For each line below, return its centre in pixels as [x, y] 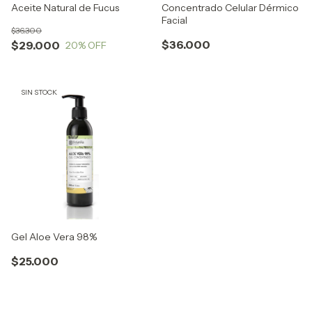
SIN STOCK [39, 93]
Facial [174, 21]
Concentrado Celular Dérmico [230, 8]
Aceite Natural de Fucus [65, 8]
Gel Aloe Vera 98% [54, 237]
